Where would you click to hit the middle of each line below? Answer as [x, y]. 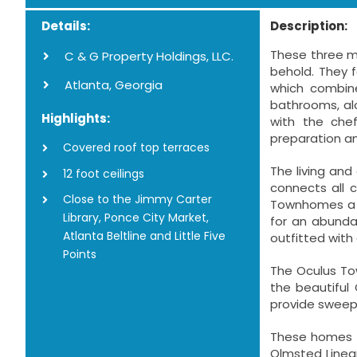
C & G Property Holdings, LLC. [149, 57]
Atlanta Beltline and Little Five [144, 236]
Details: [65, 26]
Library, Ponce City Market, [135, 218]
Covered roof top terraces [136, 147]
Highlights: [75, 118]
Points [79, 255]
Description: [309, 26]
